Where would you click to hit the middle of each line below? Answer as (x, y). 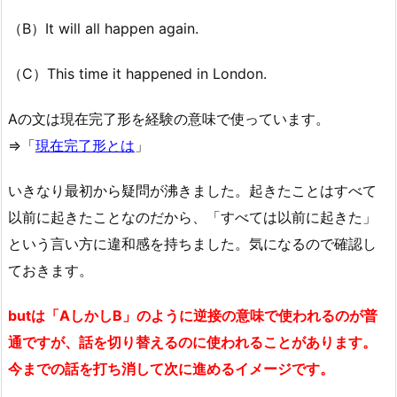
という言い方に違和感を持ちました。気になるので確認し (192, 243)
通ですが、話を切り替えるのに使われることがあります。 (192, 342)
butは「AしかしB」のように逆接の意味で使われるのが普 (193, 315)
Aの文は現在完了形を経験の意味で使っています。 (169, 119)
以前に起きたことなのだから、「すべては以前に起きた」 (192, 217)
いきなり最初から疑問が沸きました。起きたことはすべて (192, 190)
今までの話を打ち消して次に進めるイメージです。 (171, 368)
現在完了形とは (85, 146)
